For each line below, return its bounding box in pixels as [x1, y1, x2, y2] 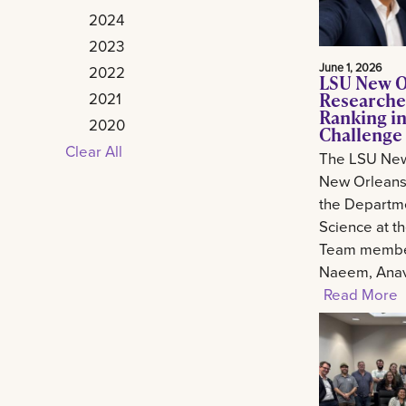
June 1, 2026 [319, 58, 382, 75]
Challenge [319, 121, 402, 147]
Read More [324, 283, 398, 304]
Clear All [65, 140, 122, 161]
